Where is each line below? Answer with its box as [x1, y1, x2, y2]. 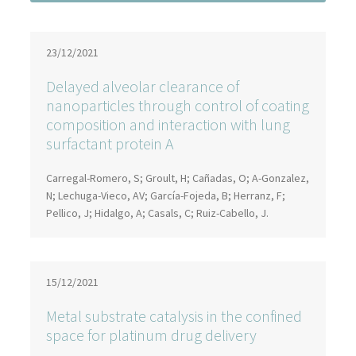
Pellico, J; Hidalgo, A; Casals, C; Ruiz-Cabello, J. [46, 206, 269, 220]
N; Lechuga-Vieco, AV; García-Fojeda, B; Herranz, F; [46, 188, 285, 203]
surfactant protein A [46, 133, 174, 153]
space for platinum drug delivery [46, 325, 257, 345]
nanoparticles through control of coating [46, 95, 309, 115]
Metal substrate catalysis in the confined [46, 306, 302, 326]
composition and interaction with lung [46, 114, 290, 134]
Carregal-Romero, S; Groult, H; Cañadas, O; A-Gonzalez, [46, 171, 309, 185]
